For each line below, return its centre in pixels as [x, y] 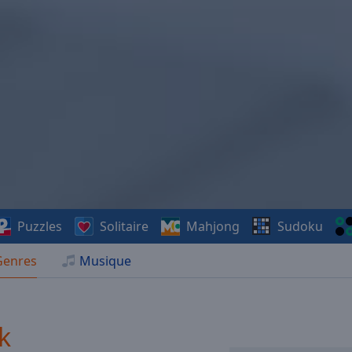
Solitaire [125, 226]
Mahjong [213, 226]
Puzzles [40, 226]
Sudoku [301, 226]
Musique [105, 261]
